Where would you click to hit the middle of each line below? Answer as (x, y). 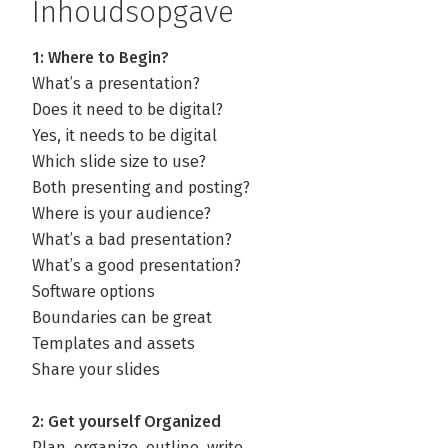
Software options (93, 291)
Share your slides (96, 369)
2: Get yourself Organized (126, 421)
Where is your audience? (121, 213)
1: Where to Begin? (100, 57)
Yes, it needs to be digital (124, 135)
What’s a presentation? (116, 83)
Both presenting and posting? (141, 187)
